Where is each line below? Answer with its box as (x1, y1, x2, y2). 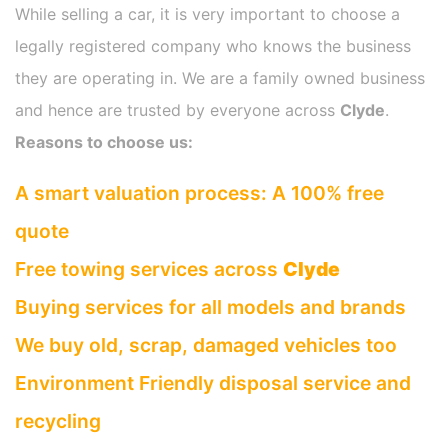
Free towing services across (15, 257, 283, 282)
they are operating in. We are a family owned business (15, 68, 425, 89)
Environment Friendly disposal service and (15, 371, 411, 396)
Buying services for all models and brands (15, 295, 406, 320)
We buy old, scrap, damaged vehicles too (15, 333, 397, 358)
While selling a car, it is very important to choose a (15, 4, 400, 25)
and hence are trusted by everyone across (15, 100, 340, 121)
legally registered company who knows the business (15, 36, 411, 57)
